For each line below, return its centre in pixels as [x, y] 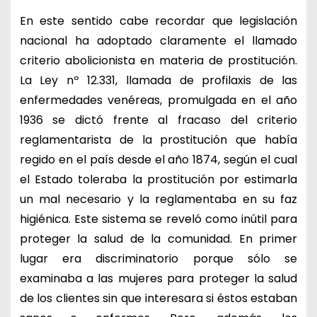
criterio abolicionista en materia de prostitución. [158, 60]
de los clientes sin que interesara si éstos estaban [158, 298]
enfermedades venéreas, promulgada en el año [158, 100]
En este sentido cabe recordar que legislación [158, 21]
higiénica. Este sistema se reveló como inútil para [158, 219]
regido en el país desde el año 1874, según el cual [158, 159]
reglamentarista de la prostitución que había [158, 139]
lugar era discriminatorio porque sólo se [158, 258]
